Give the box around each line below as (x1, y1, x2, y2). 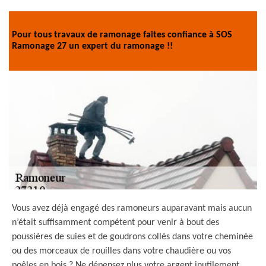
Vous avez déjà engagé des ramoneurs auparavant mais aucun (12, 204, 252, 213)
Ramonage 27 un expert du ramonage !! (12, 42, 173, 51)
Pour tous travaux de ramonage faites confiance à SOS (12, 30, 232, 40)
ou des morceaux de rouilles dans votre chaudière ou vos (12, 246, 231, 256)
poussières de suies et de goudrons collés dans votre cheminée (12, 232, 253, 242)
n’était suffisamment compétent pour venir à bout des (12, 218, 219, 227)
